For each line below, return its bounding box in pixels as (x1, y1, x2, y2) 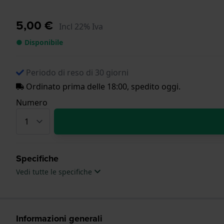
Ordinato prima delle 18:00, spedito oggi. (24, 80, 180, 92)
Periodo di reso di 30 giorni (26, 66, 128, 78)
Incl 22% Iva (59, 20, 103, 32)
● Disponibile (16, 37, 63, 47)
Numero (16, 96, 47, 108)
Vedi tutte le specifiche (16, 166, 94, 176)
